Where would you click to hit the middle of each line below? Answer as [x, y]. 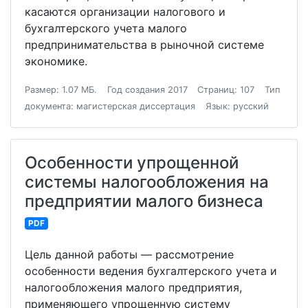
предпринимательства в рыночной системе [144, 45]
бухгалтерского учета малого [106, 28]
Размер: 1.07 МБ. [61, 90]
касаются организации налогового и [125, 12]
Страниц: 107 [226, 90]
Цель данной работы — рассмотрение [129, 254]
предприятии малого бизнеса [144, 201]
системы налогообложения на [147, 182]
